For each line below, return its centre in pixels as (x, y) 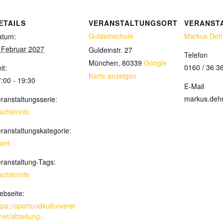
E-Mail (194, 86)
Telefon (196, 55)
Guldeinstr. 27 (111, 50)
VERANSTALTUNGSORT (133, 23)
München (103, 62)
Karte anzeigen (112, 75)
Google (155, 62)
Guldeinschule (111, 36)
